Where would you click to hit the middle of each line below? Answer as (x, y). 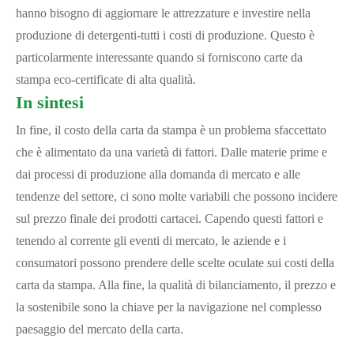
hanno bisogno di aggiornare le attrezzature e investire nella (163, 13)
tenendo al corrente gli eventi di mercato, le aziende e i (151, 241)
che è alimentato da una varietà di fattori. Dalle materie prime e (171, 152)
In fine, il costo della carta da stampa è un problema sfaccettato (171, 130)
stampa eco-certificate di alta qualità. (106, 79)
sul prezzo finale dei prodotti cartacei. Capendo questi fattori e (169, 218)
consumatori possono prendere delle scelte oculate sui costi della (175, 263)
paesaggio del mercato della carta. (100, 329)
